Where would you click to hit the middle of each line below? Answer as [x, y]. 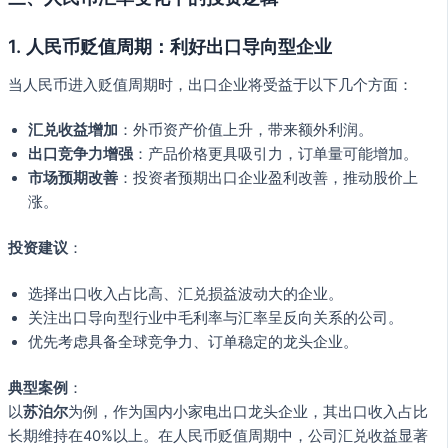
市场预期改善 [73, 178]
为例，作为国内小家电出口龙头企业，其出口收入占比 [248, 412]
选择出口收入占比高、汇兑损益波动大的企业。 [185, 294]
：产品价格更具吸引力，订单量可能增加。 [275, 154]
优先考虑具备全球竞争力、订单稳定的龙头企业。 [193, 342]
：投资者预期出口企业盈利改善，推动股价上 [268, 178]
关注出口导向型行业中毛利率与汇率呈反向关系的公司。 [215, 318]
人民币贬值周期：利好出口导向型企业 [179, 46]
